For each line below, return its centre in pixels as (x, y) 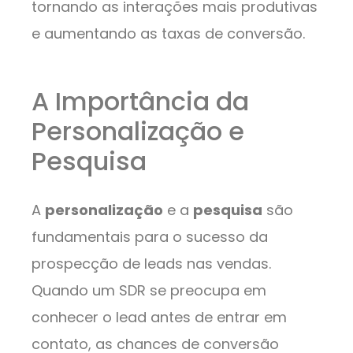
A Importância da (140, 102)
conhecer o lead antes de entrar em (159, 318)
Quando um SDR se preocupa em (149, 291)
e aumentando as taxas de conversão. (168, 34)
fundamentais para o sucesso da (150, 237)
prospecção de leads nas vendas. (151, 264)
